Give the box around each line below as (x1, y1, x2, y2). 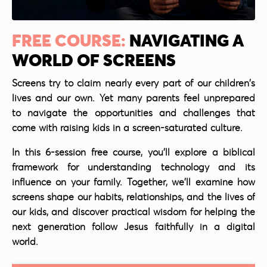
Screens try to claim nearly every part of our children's (12, 79, 255, 89)
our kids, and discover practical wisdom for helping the (12, 207, 255, 218)
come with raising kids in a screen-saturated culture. (12, 123, 243, 133)
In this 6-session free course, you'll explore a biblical (12, 148, 255, 158)
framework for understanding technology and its (12, 163, 255, 173)
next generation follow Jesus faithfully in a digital (12, 222, 255, 232)
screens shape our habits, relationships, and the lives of (12, 193, 255, 203)
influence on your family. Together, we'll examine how (12, 178, 255, 188)
